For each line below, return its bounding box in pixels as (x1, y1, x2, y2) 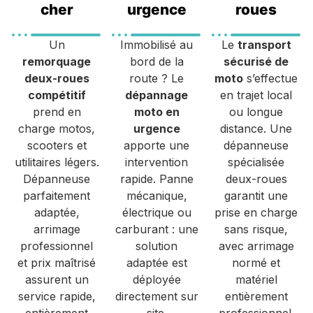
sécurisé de (224, 54, 289, 68)
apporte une (124, 138, 189, 152)
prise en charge (214, 205, 298, 219)
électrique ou (122, 205, 191, 219)
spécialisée (228, 154, 285, 169)
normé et (232, 255, 281, 270)
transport (237, 37, 291, 52)
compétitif (27, 87, 86, 102)
